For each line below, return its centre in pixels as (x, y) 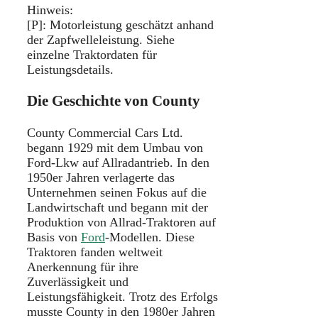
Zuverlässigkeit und (78, 281)
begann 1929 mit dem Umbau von (115, 147)
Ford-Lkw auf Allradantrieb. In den (118, 162)
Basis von (54, 237)
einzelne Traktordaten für (92, 55)
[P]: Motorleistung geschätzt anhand (120, 25)
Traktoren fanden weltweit (95, 252)
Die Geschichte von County (114, 101)
